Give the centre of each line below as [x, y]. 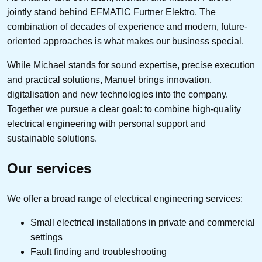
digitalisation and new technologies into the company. [118, 95]
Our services [49, 168]
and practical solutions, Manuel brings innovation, [109, 80]
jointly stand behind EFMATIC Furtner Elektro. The [111, 12]
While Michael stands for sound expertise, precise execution [131, 65]
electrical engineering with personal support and [106, 124]
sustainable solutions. [52, 139]
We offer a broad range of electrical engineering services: [125, 198]
